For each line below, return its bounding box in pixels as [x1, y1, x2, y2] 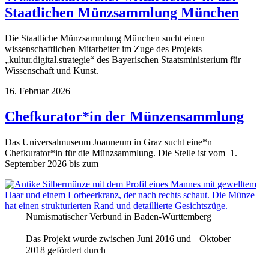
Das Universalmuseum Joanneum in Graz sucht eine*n [5, 136, 212, 147]
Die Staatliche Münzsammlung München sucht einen [5, 32, 205, 43]
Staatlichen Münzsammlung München [5, 4, 239, 20]
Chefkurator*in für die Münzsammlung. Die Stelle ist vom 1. [5, 147, 237, 158]
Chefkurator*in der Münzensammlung [5, 108, 244, 124]
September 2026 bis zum [5, 158, 98, 169]
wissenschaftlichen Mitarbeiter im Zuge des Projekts [5, 43, 202, 54]
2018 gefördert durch [25, 244, 106, 255]
